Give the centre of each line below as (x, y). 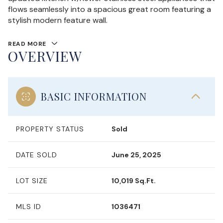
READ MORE (27, 44)
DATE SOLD (37, 155)
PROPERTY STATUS (50, 129)
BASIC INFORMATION (94, 96)
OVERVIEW (45, 56)
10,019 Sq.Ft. (134, 180)
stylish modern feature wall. (58, 20)
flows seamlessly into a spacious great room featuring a (110, 9)
